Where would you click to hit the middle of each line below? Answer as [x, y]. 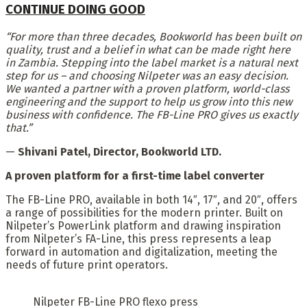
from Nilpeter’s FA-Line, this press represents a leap [138, 238]
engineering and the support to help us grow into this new [149, 101]
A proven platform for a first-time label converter [135, 175]
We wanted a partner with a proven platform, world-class [147, 88]
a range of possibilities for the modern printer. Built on [144, 212]
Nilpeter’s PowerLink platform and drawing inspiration [143, 225]
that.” [19, 127]
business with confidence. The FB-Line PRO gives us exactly [152, 114]
